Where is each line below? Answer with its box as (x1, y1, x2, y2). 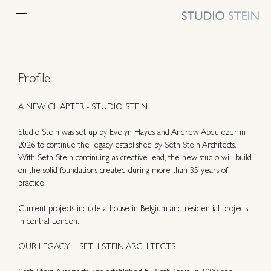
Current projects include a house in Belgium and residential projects (18, 205, 248, 213)
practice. (18, 180, 46, 188)
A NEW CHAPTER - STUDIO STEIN (18, 103, 148, 111)
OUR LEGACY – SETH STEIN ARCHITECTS (18, 243, 175, 251)
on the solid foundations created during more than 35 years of (18, 167, 227, 175)
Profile (18, 74, 50, 85)
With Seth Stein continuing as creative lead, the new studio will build (18, 154, 252, 162)
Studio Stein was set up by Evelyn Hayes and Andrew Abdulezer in (18, 129, 246, 137)
